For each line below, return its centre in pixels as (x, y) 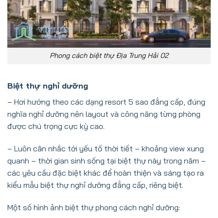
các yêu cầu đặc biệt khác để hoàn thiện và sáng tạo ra (106, 173)
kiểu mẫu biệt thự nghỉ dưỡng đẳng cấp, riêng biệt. (95, 185)
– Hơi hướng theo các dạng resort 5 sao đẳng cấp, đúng (106, 102)
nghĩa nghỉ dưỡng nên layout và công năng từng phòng (104, 114)
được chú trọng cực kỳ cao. (56, 126)
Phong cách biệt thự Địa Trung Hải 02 (109, 56)
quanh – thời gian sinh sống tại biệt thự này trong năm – (107, 160)
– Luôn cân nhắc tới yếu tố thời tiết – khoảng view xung (106, 148)
